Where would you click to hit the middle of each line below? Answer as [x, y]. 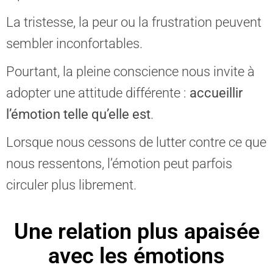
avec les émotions [136, 256]
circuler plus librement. [71, 185]
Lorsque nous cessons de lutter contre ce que [136, 142]
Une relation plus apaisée [136, 232]
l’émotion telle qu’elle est [78, 114]
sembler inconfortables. [74, 44]
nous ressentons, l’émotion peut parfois [119, 164]
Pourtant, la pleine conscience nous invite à [130, 72]
